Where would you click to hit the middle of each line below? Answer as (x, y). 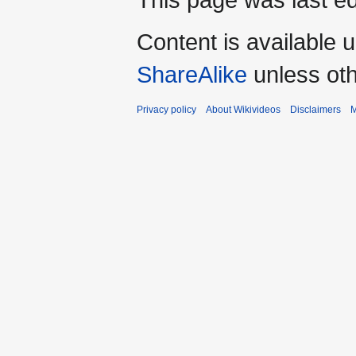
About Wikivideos (243, 110)
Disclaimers (315, 110)
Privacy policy (166, 110)
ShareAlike (192, 75)
